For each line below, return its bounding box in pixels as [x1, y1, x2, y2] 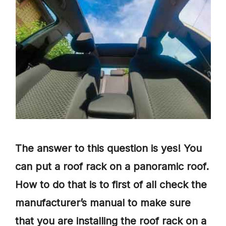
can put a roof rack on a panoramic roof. [15, 160, 209, 173]
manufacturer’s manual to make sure [15, 196, 191, 209]
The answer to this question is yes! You [15, 142, 202, 154]
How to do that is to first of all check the [15, 178, 207, 191]
